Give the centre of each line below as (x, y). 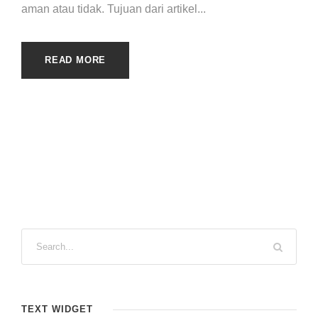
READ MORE (76, 60)
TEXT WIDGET (57, 309)
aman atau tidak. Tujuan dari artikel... (114, 9)
